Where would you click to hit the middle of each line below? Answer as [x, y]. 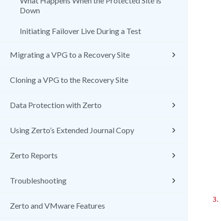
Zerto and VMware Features [57, 205]
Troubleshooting [38, 180]
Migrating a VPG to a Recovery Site [70, 55]
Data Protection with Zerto [56, 105]
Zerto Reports [34, 155]
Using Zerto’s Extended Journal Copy [72, 130]
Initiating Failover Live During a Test [80, 31]
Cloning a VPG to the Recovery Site [69, 80]
